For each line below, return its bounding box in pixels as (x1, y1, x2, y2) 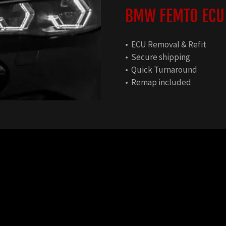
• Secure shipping (125, 51, 190, 63)
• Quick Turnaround (125, 64, 197, 76)
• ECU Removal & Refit (125, 39, 206, 50)
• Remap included (125, 77, 191, 88)
